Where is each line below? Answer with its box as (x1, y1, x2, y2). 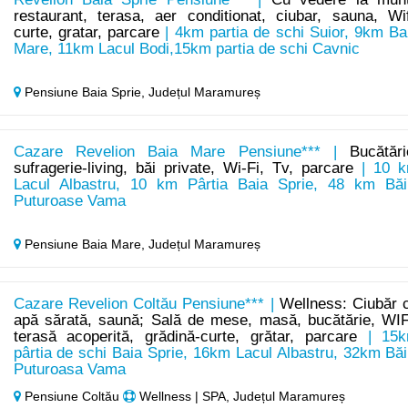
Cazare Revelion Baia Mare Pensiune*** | (13, 143, 351, 161)
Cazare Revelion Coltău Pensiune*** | (13, 295, 280, 313)
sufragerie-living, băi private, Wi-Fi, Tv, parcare (13, 159, 354, 178)
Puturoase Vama (13, 192, 126, 210)
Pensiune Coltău (20, 389, 123, 404)
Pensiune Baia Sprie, (20, 85, 148, 100)
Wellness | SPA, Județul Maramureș (135, 389, 345, 404)
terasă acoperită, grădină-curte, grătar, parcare (13, 328, 357, 346)
